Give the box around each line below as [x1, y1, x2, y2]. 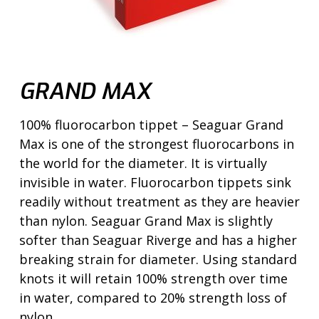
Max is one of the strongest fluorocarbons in [19, 135, 294, 153]
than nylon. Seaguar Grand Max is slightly [19, 212, 273, 230]
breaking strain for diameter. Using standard [19, 251, 297, 268]
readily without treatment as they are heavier [19, 193, 300, 211]
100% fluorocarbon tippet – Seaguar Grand [19, 116, 283, 134]
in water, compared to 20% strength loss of [19, 289, 287, 307]
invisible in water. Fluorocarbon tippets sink [19, 174, 291, 192]
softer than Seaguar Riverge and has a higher [19, 231, 297, 249]
